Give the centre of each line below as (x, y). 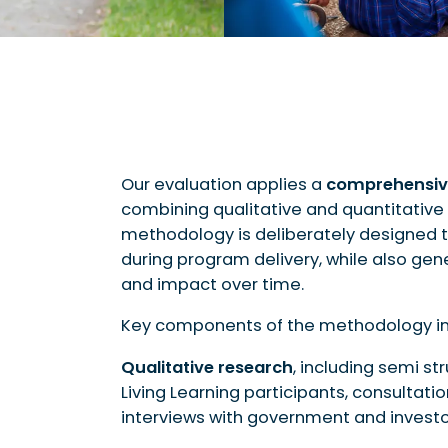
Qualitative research (206, 367)
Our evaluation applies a (223, 184)
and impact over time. (212, 284)
